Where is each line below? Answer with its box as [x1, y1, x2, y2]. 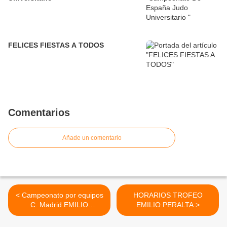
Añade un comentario [62, 134, 122, 141]
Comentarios [8, 107, 70, 118]
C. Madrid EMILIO [30, 201, 88, 209]
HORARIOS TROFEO [133, 191, 203, 199]
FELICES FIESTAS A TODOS [8, 41, 104, 49]
